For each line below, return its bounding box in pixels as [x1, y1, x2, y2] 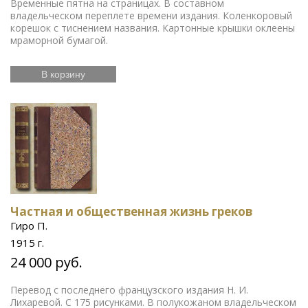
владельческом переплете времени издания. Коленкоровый [10, 8, 292, 22]
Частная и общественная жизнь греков [10, 203, 252, 219]
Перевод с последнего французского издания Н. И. [10, 283, 248, 296]
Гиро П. [10, 218, 47, 232]
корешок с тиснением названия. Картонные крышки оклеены [10, 21, 295, 34]
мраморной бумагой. [10, 33, 108, 47]
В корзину [41, 68, 85, 80]
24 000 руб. [10, 252, 82, 272]
